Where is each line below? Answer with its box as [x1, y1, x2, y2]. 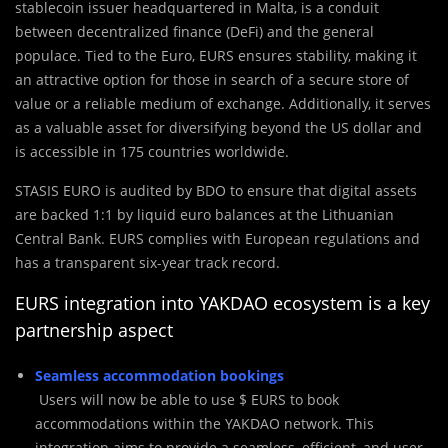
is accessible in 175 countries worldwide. [15, 142, 289, 162]
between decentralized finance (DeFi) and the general [15, 22, 374, 42]
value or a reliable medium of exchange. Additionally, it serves [15, 94, 431, 114]
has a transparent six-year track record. [15, 253, 280, 273]
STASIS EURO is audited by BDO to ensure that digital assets [15, 181, 417, 201]
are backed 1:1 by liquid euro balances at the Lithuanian [15, 205, 394, 225]
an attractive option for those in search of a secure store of [15, 70, 409, 90]
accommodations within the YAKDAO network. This [35, 414, 374, 434]
